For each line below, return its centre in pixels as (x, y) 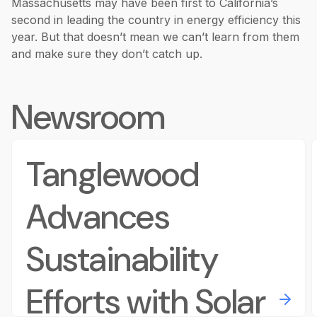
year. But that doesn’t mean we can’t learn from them (155, 37)
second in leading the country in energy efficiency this (156, 20)
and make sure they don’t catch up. (107, 54)
